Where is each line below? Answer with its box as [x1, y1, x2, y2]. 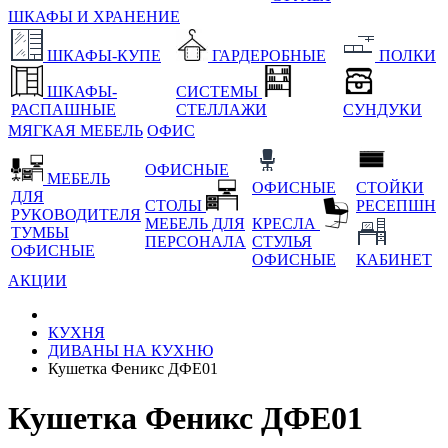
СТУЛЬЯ [252, 233, 312, 251]
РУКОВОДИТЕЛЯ [11, 206, 141, 224]
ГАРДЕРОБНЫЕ [212, 47, 326, 65]
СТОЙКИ [356, 179, 424, 197]
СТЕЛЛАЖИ [176, 101, 267, 119]
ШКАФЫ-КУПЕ [47, 47, 161, 65]
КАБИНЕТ [356, 251, 432, 269]
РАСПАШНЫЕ [11, 101, 116, 119]
